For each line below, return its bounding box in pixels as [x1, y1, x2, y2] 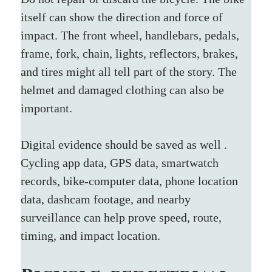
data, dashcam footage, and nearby [21, 192, 194, 206]
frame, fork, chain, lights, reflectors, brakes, [21, 46, 242, 60]
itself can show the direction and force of [21, 10, 226, 24]
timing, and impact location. [21, 228, 161, 242]
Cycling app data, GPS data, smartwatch [21, 155, 222, 169]
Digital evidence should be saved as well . [21, 137, 231, 151]
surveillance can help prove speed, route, [21, 210, 225, 224]
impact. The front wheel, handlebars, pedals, [21, 28, 243, 42]
